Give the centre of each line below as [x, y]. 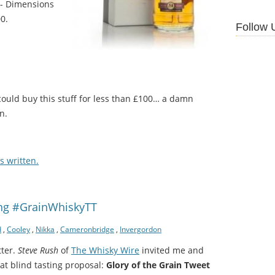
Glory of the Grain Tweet [158, 265]
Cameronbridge [87, 229]
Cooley [18, 229]
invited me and [172, 250]
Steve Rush [38, 250]
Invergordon [141, 229]
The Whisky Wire [105, 250]
